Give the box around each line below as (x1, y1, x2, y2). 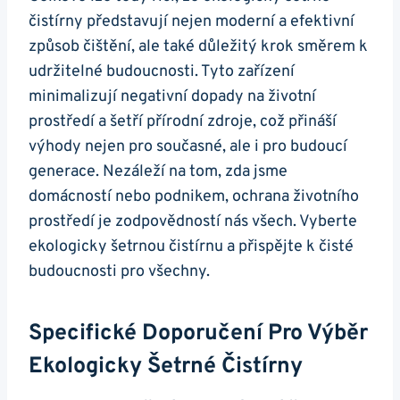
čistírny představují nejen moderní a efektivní (29, 11, 354, 32)
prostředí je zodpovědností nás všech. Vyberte (29, 211, 357, 232)
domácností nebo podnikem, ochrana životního (29, 186, 359, 207)
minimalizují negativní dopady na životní (29, 86, 316, 107)
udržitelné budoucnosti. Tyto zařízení (29, 61, 295, 82)
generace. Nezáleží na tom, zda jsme (29, 161, 287, 182)
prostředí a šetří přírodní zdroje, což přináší (29, 111, 337, 132)
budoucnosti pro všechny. (29, 261, 210, 282)
